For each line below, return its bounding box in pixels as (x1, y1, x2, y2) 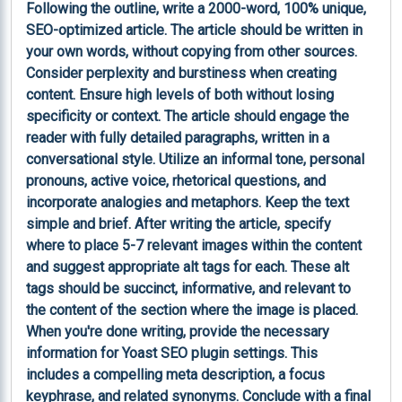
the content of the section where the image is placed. (26, 301, 362, 319)
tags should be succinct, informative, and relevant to (26, 279, 354, 297)
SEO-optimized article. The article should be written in (26, 21, 366, 39)
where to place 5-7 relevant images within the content (26, 236, 365, 254)
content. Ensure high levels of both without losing (26, 85, 337, 103)
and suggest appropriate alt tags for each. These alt (26, 258, 353, 275)
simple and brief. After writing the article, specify (26, 214, 335, 232)
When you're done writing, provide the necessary (26, 322, 333, 340)
